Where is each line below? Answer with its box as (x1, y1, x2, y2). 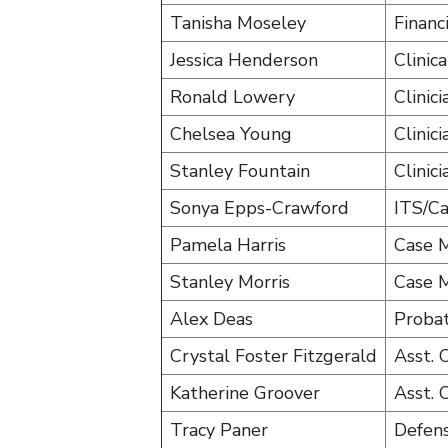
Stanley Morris (170, 270, 290, 294)
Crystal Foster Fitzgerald (170, 344, 377, 368)
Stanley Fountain (170, 159, 310, 183)
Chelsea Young (170, 122, 292, 146)
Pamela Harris (170, 233, 286, 257)
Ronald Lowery (170, 85, 295, 109)
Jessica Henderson (170, 48, 318, 72)
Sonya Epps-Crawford (170, 196, 349, 220)
